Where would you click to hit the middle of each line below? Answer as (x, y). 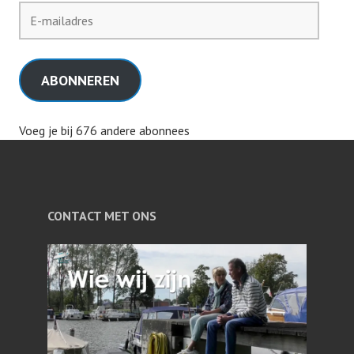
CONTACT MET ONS (102, 215)
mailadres (44, 29)
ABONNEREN (80, 80)
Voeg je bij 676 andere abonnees (104, 130)
